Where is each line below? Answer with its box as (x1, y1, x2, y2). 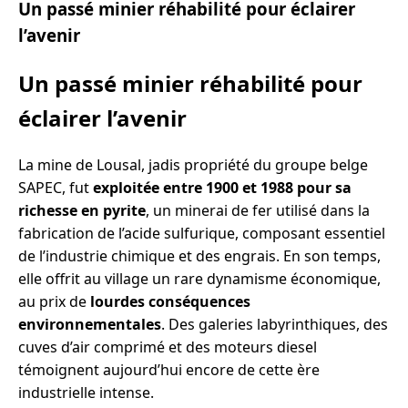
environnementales (18, 314, 161, 335)
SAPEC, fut (18, 178, 93, 199)
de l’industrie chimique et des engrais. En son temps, (18, 246, 381, 267)
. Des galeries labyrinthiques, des (161, 314, 388, 335)
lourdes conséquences (90, 291, 250, 312)
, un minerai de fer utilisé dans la (146, 200, 370, 221)
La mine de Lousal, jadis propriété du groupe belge (18, 155, 368, 176)
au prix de (18, 291, 90, 312)
